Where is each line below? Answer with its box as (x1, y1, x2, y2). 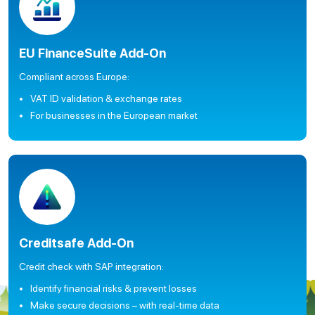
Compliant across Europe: (19, 71, 129, 82)
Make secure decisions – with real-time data (30, 300, 219, 311)
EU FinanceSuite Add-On (19, 46, 166, 60)
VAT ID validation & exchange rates (30, 93, 182, 104)
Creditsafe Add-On (19, 236, 134, 250)
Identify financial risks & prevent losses (30, 283, 197, 294)
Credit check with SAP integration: (19, 261, 164, 272)
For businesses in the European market (30, 110, 198, 121)
